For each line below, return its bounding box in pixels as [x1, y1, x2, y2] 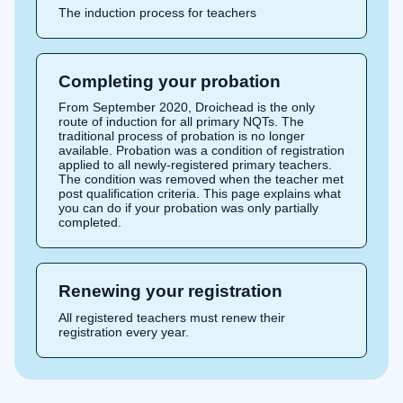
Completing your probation [58, 71, 281, 91]
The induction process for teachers [58, 4, 256, 20]
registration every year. [58, 324, 189, 339]
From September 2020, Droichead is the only [58, 100, 315, 115]
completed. [58, 215, 121, 230]
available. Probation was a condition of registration [58, 143, 345, 158]
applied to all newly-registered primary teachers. [58, 157, 332, 173]
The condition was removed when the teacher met [58, 172, 344, 187]
